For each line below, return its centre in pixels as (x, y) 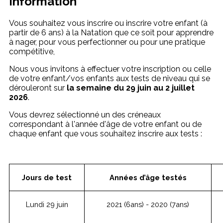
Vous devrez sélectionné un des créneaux (85, 115)
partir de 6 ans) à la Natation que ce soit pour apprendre (111, 33)
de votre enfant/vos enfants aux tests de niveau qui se (110, 78)
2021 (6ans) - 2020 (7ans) (148, 204)
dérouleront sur (38, 88)
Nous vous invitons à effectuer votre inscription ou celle (110, 69)
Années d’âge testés (148, 177)
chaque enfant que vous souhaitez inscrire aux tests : (107, 134)
